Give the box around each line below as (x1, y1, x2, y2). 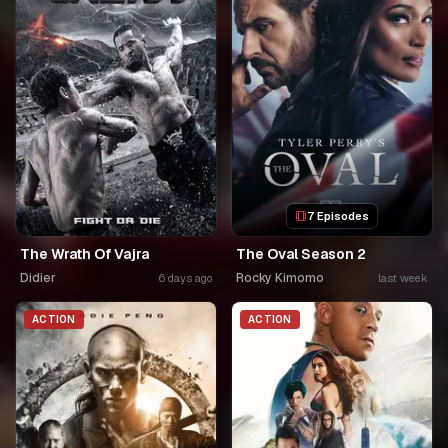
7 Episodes (307, 209, 369, 223)
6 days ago (158, 271, 212, 285)
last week (378, 271, 428, 285)
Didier (20, 270, 56, 286)
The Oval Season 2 (236, 245, 366, 263)
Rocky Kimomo (236, 270, 324, 286)
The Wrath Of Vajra (20, 245, 149, 263)
